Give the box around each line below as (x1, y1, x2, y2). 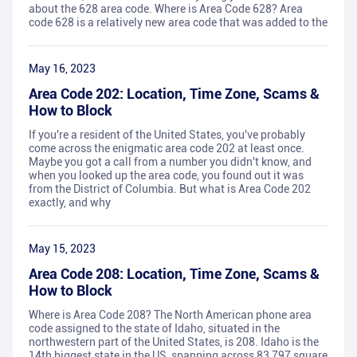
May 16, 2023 (29, 62, 96, 76)
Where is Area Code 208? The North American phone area (29, 308, 312, 322)
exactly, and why (29, 196, 111, 210)
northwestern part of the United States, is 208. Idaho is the (29, 335, 319, 349)
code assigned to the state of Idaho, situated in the (29, 322, 280, 335)
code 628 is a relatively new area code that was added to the (29, 16, 328, 29)
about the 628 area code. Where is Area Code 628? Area (29, 2, 303, 16)
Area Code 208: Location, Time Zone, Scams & (29, 265, 320, 283)
